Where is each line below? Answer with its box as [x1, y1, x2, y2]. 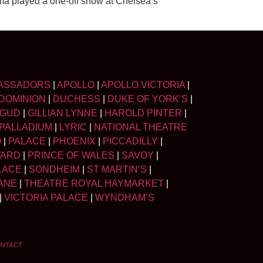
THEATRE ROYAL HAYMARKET [24, 178, 164, 188]
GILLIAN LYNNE [28, 107, 97, 118]
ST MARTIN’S [87, 164, 147, 174]
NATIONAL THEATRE [94, 122, 187, 132]
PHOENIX [53, 136, 96, 146]
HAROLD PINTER [104, 107, 182, 118]
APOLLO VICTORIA [101, 79, 185, 90]
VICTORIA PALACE [4, 192, 88, 203]
